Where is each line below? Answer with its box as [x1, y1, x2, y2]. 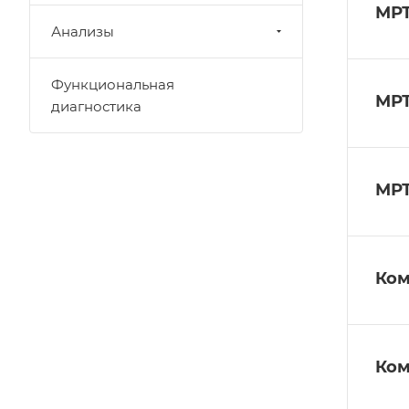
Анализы [51, 23, 114, 40]
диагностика [51, 98, 142, 115]
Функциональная [51, 76, 174, 93]
